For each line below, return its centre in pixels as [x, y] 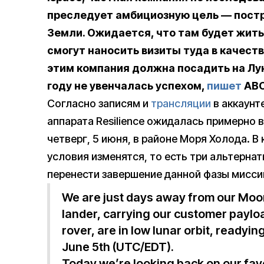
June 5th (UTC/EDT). [118, 247]
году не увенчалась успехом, [127, 86]
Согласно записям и [99, 104]
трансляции [181, 104]
